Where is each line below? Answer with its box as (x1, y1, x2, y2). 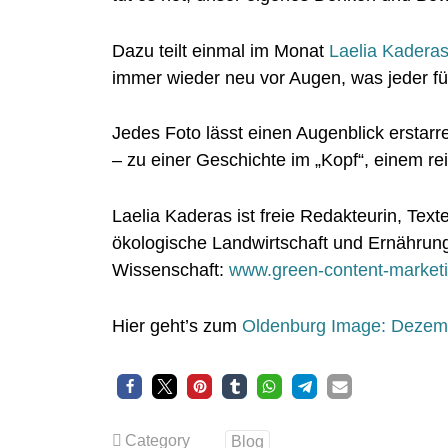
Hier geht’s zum (112, 315, 242, 336)
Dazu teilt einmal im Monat (112, 40, 329, 61)
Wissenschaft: (112, 260, 229, 281)
